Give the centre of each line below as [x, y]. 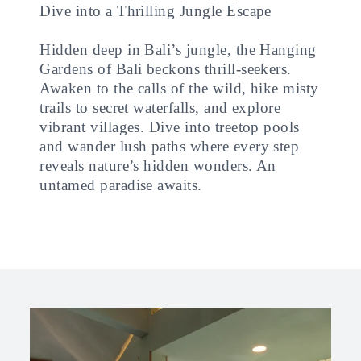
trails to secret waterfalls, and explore [160, 108]
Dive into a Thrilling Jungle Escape [156, 11]
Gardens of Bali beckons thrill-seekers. [166, 69]
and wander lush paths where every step [170, 146]
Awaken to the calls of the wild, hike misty [179, 88]
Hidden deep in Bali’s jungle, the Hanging [178, 50]
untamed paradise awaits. [121, 185]
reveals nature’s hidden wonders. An [158, 166]
